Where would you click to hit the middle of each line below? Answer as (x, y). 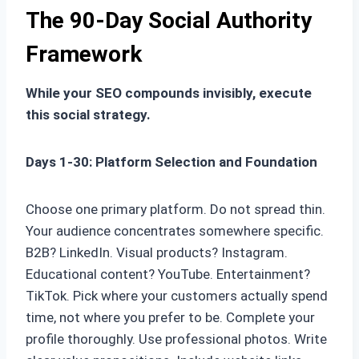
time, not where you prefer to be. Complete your (170, 318)
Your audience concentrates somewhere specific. (175, 231)
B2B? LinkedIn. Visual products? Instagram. (157, 253)
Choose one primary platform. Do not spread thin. (175, 210)
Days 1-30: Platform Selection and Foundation (171, 162)
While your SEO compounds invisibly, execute (169, 93)
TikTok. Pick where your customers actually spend (177, 296)
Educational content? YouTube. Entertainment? (168, 274)
